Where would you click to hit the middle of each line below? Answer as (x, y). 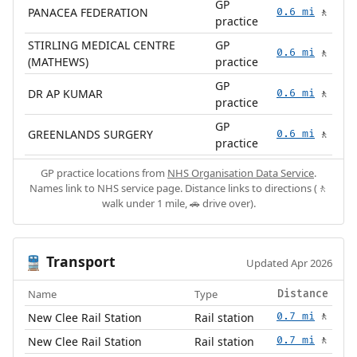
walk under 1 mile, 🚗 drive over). (178, 203)
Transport (78, 261)
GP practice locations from (104, 173)
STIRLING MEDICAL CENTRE (102, 45)
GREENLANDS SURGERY (91, 134)
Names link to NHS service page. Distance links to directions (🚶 (178, 188)
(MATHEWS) (59, 61)
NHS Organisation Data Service (241, 173)
